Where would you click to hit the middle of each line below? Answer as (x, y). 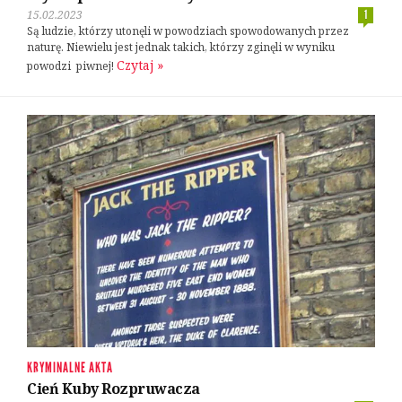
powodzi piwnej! (72, 66)
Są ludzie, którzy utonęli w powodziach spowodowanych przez (188, 31)
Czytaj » (140, 65)
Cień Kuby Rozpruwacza (114, 388)
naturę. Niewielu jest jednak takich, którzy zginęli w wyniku (181, 47)
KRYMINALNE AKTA (70, 367)
